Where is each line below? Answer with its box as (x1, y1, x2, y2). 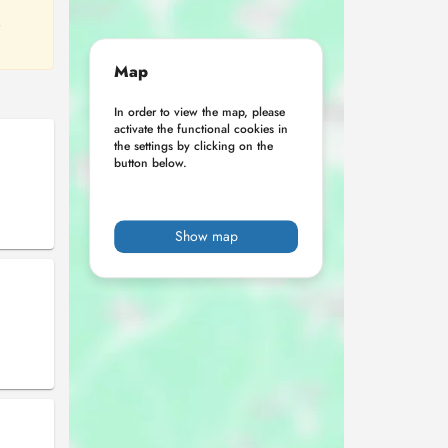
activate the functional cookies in (114, 120, 289, 139)
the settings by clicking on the (114, 137, 274, 156)
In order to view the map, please (114, 103, 286, 122)
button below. (114, 154, 188, 173)
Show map (174, 226, 238, 247)
